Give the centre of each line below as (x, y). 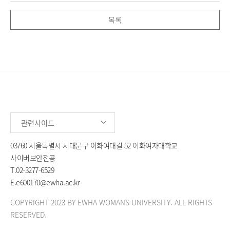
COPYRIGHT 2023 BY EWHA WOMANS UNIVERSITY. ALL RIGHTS (111, 202)
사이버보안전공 (33, 157)
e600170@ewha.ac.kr (48, 182)
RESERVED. (28, 214)
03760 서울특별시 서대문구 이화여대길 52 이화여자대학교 (94, 145)
